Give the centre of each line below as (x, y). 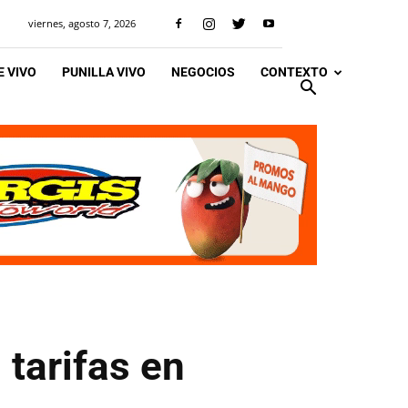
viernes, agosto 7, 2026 (82, 23)
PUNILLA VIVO (104, 72)
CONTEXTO (294, 72)
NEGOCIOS (203, 72)
